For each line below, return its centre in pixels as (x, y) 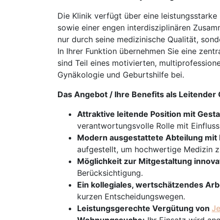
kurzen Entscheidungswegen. (131, 196)
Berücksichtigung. (110, 173)
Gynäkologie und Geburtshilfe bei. (121, 75)
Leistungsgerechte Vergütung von (144, 208)
